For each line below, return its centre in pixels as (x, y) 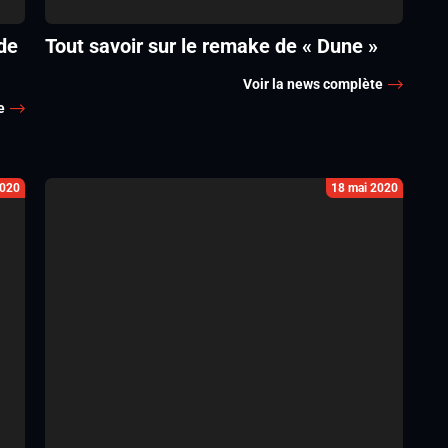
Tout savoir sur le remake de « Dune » (211, 46)
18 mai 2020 (365, 188)
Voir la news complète (313, 84)
